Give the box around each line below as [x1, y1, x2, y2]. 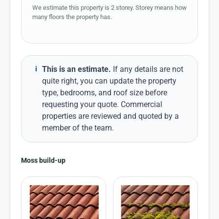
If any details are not [111, 64, 183, 74]
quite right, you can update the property [42, 76, 176, 86]
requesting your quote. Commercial [42, 99, 162, 109]
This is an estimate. [42, 64, 111, 74]
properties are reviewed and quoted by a [42, 111, 179, 121]
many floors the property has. [32, 13, 112, 21]
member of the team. [42, 123, 114, 132]
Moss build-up [21, 156, 66, 164]
